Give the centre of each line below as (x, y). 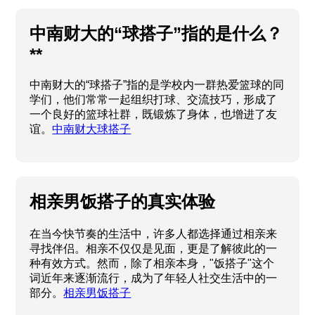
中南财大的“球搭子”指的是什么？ (156, 33)
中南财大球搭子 (92, 129)
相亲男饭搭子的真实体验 (123, 202)
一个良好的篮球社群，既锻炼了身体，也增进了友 (154, 115)
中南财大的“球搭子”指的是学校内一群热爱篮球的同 (157, 85)
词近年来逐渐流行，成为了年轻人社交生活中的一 (154, 278)
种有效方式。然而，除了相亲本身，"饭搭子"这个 (152, 264)
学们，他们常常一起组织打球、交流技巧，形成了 (154, 100)
